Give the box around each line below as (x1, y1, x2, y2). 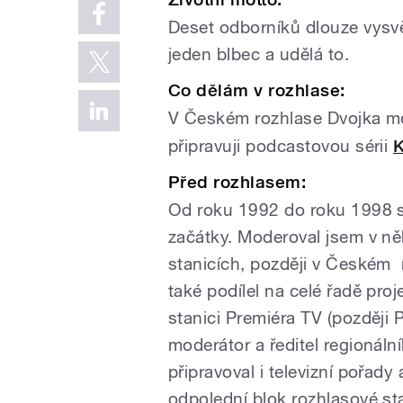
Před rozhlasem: (168, 172, 307, 193)
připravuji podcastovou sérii (168, 135, 393, 156)
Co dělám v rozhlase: (168, 79, 345, 101)
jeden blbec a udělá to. (168, 44, 350, 65)
